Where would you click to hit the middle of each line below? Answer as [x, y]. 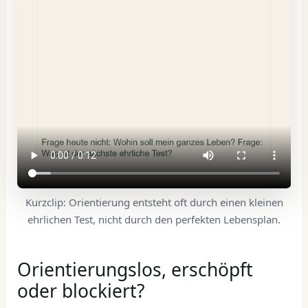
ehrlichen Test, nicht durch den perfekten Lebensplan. [154, 219]
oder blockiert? [80, 290]
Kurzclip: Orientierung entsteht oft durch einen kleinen [154, 202]
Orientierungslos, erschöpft [135, 269]
